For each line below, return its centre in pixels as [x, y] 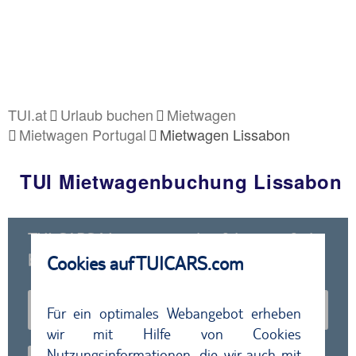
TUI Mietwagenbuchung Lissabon [181, 181]
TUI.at [27, 114]
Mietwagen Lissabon [225, 134]
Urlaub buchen [107, 114]
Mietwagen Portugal [83, 134]
